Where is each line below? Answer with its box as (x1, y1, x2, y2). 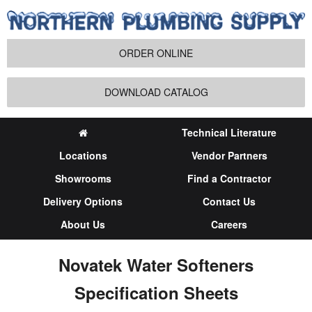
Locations (58, 148, 107, 162)
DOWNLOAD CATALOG (104, 84, 208, 99)
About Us (61, 217, 105, 231)
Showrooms (54, 171, 111, 185)
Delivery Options (43, 194, 123, 208)
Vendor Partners (191, 148, 267, 162)
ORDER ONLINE (119, 45, 193, 60)
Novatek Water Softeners (58, 252, 253, 276)
